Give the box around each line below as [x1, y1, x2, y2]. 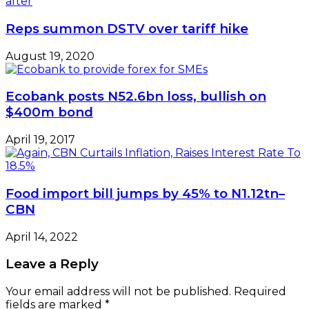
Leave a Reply [6, 256, 99, 272]
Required [234, 285, 286, 299]
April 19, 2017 [6, 133, 75, 147]
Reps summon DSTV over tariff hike [6, 21, 248, 37]
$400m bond [6, 104, 93, 121]
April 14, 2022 [6, 230, 78, 243]
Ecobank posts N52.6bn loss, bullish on [6, 88, 266, 105]
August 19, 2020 [6, 49, 94, 63]
